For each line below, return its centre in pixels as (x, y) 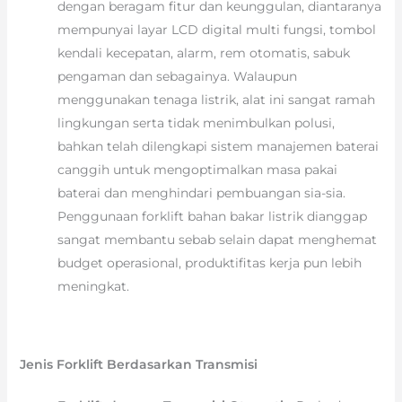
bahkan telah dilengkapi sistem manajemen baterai (218, 147)
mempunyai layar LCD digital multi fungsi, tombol (216, 30)
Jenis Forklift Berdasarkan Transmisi (138, 365)
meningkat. (93, 287)
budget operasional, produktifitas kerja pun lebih (209, 263)
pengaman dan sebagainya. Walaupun (177, 77)
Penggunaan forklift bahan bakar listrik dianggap (212, 217)
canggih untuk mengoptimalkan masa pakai (197, 170)
